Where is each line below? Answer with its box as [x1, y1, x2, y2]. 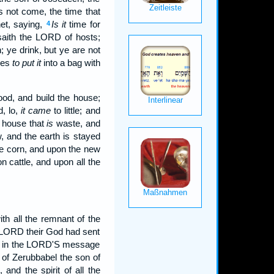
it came [21, 105, 51, 116]
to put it [12, 57, 41, 68]
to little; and [51, 105, 100, 116]
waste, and [53, 118, 100, 128]
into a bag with [40, 57, 100, 68]
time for [65, 19, 100, 29]
